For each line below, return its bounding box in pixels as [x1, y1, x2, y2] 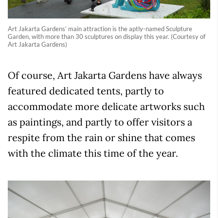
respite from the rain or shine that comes [8, 131, 195, 144]
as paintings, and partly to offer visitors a [8, 116, 192, 128]
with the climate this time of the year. [8, 147, 178, 160]
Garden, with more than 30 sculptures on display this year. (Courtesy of [8, 33, 205, 41]
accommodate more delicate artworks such [8, 100, 205, 113]
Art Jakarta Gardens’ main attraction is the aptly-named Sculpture [8, 25, 192, 33]
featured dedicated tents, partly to [8, 85, 164, 97]
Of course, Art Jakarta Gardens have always [8, 69, 202, 82]
